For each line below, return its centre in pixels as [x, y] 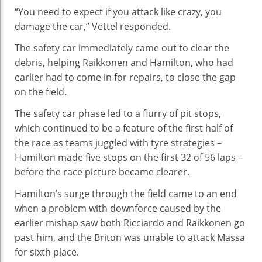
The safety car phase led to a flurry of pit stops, [118, 113]
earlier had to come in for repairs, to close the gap [125, 77]
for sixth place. [47, 252]
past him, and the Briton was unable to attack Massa [130, 237]
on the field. [41, 92]
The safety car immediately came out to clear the [122, 48]
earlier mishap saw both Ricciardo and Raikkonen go [130, 223]
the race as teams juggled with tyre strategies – [118, 142]
